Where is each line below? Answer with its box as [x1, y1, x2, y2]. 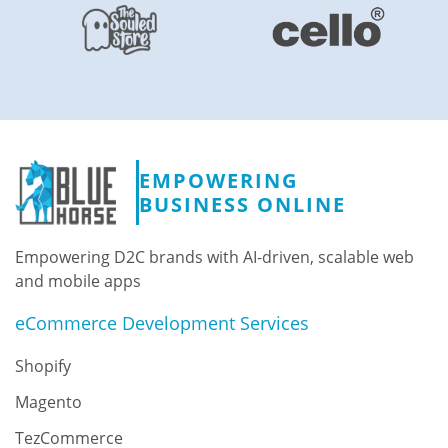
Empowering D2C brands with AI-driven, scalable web [15, 246, 414, 269]
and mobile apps [15, 270, 141, 293]
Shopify [15, 355, 71, 378]
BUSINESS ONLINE [138, 190, 346, 218]
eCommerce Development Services [15, 311, 309, 336]
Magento [15, 391, 82, 414]
